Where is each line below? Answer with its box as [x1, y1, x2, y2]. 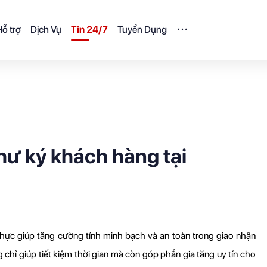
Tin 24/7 [71, 24, 108, 35]
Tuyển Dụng [117, 24, 167, 35]
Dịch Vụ [30, 24, 61, 35]
